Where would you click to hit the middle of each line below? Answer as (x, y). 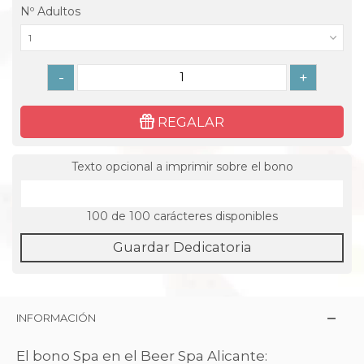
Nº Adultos (52, 11)
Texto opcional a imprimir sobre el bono (182, 166)
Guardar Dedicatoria (182, 247)
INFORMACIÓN (56, 317)
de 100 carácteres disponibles (193, 216)
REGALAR (191, 121)
